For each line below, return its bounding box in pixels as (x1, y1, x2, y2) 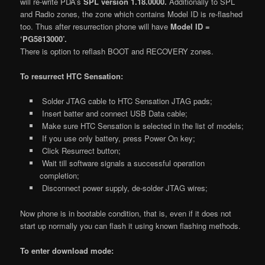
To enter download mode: (20, 244, 114, 256)
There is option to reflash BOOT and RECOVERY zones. (20, 46, 214, 57)
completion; (39, 170, 79, 182)
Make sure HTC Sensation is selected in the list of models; (39, 120, 244, 132)
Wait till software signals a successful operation (39, 157, 205, 169)
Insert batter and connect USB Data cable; (39, 108, 188, 119)
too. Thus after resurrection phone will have (20, 21, 171, 33)
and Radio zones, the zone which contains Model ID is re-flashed (20, 8, 243, 20)
